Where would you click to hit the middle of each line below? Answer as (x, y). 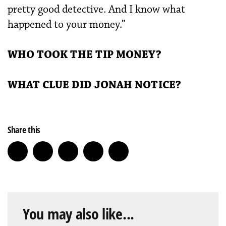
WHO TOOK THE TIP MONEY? (84, 55)
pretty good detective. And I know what (96, 9)
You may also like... (78, 214)
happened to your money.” (67, 24)
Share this (24, 130)
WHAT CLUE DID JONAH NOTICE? (94, 85)
